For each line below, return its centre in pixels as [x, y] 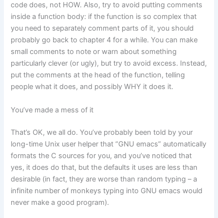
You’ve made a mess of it [52, 110]
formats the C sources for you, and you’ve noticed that [101, 155]
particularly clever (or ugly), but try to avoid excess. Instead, [109, 64]
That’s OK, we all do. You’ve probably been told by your [102, 132]
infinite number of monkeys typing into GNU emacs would [107, 191]
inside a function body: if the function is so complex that [104, 17]
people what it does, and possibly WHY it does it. [92, 87]
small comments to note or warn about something [94, 52]
